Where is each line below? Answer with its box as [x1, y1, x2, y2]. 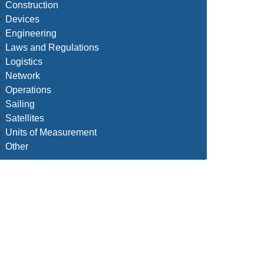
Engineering [5, 28, 57, 39]
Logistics [5, 57, 42, 67]
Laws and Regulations [5, 42, 99, 53]
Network [5, 71, 40, 81]
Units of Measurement [5, 127, 97, 138]
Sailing [5, 99, 35, 110]
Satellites [5, 113, 44, 124]
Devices [5, 14, 39, 25]
